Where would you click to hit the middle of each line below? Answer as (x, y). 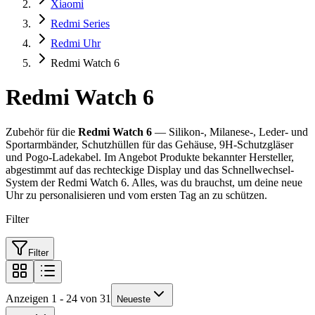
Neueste (134, 299)
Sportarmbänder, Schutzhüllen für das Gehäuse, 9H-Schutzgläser (149, 144)
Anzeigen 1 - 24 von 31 (58, 298)
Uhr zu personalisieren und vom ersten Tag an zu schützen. (136, 195)
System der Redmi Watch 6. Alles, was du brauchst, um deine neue (154, 182)
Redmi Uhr (76, 43)
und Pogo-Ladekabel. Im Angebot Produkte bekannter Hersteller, (150, 157)
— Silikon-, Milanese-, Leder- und (230, 131)
